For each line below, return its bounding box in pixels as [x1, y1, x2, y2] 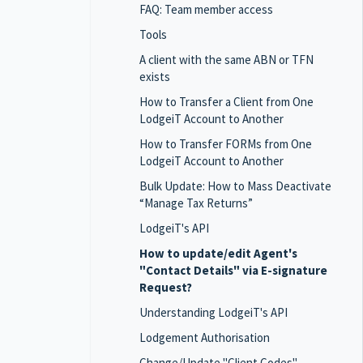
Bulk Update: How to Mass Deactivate [139, 178, 331, 194]
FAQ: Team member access [139, 2, 273, 17]
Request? [139, 280, 192, 295]
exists [139, 69, 170, 84]
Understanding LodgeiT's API [139, 305, 288, 320]
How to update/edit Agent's [139, 246, 297, 261]
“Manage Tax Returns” [139, 195, 253, 211]
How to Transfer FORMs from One [139, 136, 312, 152]
